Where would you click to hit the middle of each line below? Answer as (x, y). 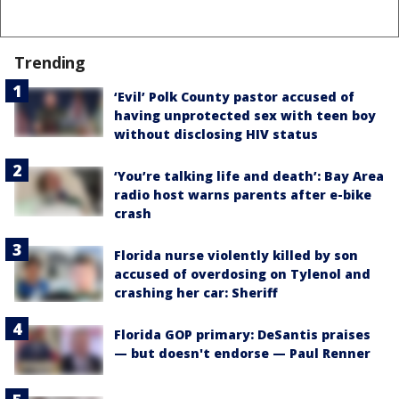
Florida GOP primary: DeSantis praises (242, 334)
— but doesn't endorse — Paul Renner (242, 353)
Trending (50, 62)
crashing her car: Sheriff (196, 292)
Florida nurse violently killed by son (236, 255)
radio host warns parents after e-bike (243, 194)
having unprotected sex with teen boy (245, 115)
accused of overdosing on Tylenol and (242, 273)
